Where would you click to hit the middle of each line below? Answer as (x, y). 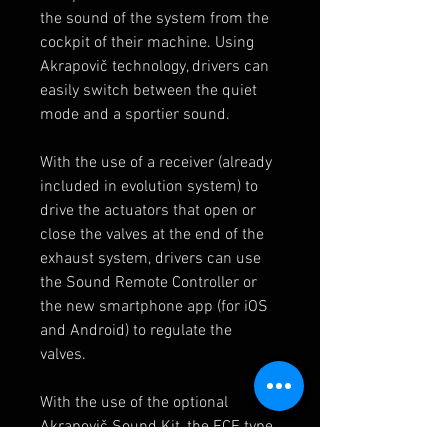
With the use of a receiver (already (156, 162)
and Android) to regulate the (136, 330)
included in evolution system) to (149, 186)
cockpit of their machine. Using (147, 42)
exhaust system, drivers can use (150, 258)
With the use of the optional (134, 402)
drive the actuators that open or (148, 210)
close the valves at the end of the (152, 234)
